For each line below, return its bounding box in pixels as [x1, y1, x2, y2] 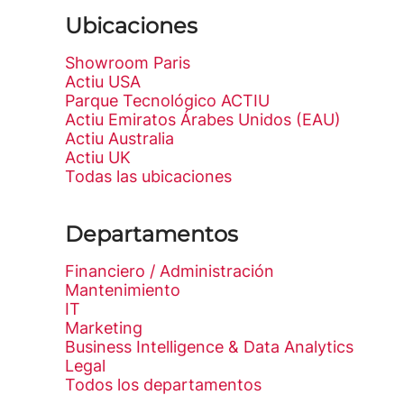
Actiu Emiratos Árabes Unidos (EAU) [65, 110, 341, 129]
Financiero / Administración [65, 262, 274, 280]
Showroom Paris [65, 53, 190, 72]
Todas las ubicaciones [65, 167, 232, 186]
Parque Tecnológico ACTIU [65, 91, 270, 110]
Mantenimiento [65, 280, 180, 299]
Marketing [65, 318, 142, 337]
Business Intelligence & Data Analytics [65, 337, 353, 356]
